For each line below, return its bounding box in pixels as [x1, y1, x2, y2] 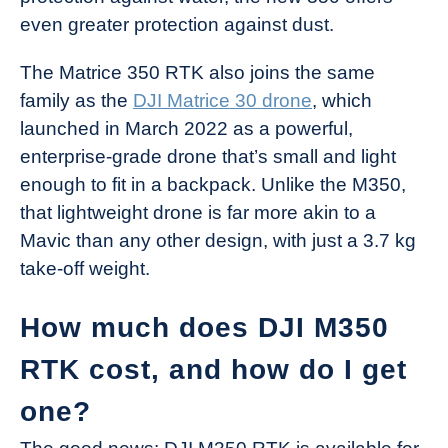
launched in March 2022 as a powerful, [20, 118, 353, 140]
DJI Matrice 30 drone [133, 90, 312, 112]
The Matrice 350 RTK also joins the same [20, 62, 375, 84]
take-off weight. [20, 258, 150, 280]
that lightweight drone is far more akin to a [20, 202, 376, 224]
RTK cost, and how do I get [20, 353, 407, 385]
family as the [20, 90, 133, 112]
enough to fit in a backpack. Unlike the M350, [20, 174, 406, 196]
